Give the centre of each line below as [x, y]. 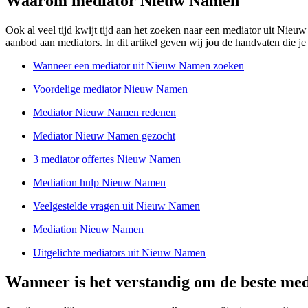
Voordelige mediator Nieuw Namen [110, 89]
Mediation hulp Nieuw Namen [99, 183]
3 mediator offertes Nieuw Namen [107, 159]
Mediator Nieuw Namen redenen [104, 113]
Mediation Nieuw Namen [88, 230]
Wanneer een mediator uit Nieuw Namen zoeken [139, 66]
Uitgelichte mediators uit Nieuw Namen [119, 253]
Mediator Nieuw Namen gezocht [104, 136]
